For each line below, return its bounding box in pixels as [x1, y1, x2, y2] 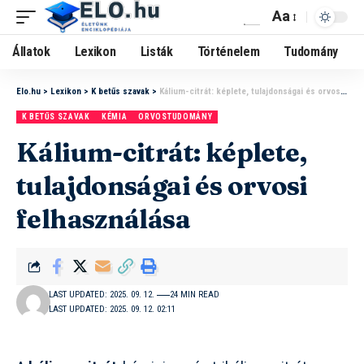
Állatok [12, 44, 50, 59]
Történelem [197, 44, 260, 59]
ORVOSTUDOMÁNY [138, 112, 213, 121]
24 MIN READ [170, 289, 220, 300]
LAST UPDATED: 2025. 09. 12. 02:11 [49, 304, 176, 314]
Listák [140, 44, 173, 59]
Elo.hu [16, 86, 41, 97]
